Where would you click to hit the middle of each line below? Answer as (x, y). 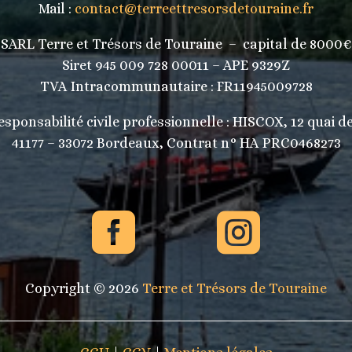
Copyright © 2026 (84, 289)
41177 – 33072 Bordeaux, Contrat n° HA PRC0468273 (176, 143)
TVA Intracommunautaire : (128, 86)
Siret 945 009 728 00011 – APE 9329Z (176, 65)
